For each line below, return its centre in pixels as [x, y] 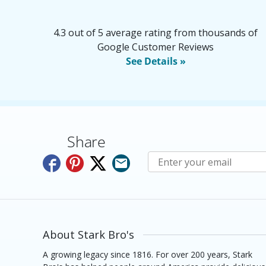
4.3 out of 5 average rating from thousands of [156, 32]
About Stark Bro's [88, 234]
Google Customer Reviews [156, 47]
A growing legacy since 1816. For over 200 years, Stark [148, 254]
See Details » [156, 61]
